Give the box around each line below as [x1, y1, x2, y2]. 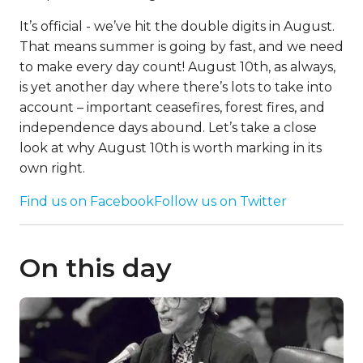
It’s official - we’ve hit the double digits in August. [19, 19, 335, 34]
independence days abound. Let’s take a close [19, 120, 317, 135]
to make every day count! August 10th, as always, [19, 59, 335, 75]
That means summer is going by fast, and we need [19, 39, 344, 54]
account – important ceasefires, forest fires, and [19, 100, 325, 115]
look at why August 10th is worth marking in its [19, 140, 322, 156]
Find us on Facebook [19, 194, 154, 209]
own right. [19, 160, 85, 176]
